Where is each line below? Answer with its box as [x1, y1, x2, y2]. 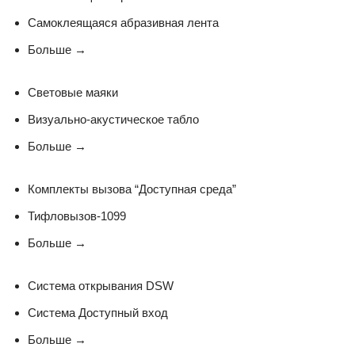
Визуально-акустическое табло [28, 112, 199, 126]
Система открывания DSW [28, 278, 174, 292]
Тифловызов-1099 [28, 208, 126, 223]
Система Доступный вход [28, 305, 168, 319]
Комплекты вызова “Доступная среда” [28, 181, 236, 196]
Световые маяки [28, 85, 118, 99]
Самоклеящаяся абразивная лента [28, 15, 219, 29]
